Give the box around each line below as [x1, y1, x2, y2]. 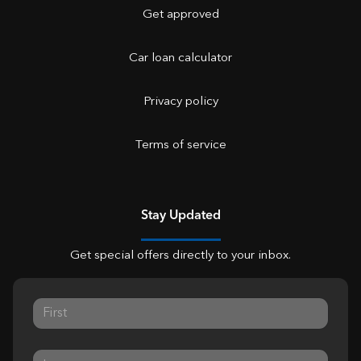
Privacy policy [143, 96, 218, 108]
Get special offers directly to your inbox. [70, 250, 291, 262]
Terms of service [135, 139, 226, 151]
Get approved [142, 9, 219, 21]
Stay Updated [140, 210, 221, 222]
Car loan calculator [129, 52, 232, 64]
